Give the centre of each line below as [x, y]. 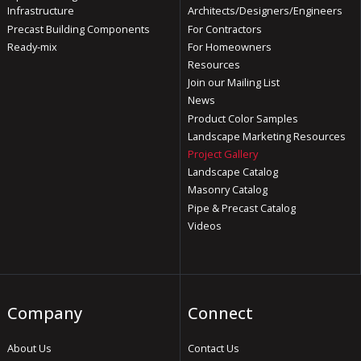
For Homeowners [229, 46]
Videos [204, 225]
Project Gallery [222, 154]
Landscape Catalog [232, 172]
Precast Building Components [78, 29]
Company [44, 313]
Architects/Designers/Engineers [265, 11]
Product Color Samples [243, 118]
